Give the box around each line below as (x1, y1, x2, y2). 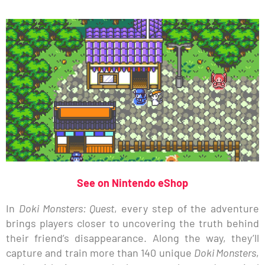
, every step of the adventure (114, 201, 259, 215)
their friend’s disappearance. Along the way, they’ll (6, 231, 259, 244)
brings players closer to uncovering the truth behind (6, 216, 259, 230)
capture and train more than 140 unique (6, 245, 194, 259)
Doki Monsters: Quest (18, 201, 115, 215)
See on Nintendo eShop (77, 176, 188, 189)
